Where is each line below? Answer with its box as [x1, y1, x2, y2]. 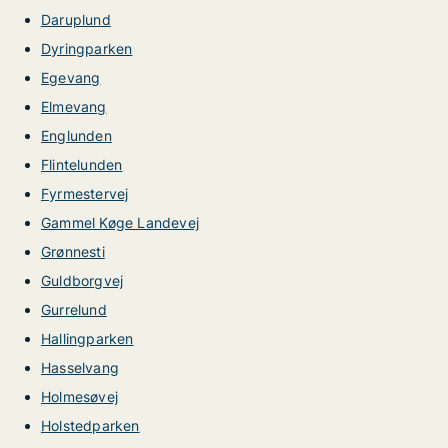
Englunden [41, 127, 112, 144]
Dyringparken [41, 40, 133, 57]
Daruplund [41, 11, 111, 28]
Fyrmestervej [41, 185, 129, 202]
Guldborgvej [41, 272, 124, 289]
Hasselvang [41, 359, 119, 376]
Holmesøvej [41, 388, 118, 405]
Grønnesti [41, 243, 105, 260]
